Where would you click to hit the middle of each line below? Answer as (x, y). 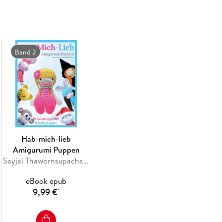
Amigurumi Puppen (46, 149)
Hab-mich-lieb (46, 139)
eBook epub (46, 181)
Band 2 (26, 52)
